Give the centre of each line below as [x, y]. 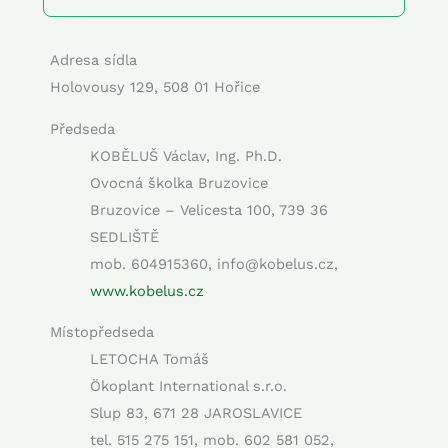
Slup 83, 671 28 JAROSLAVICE [196, 413]
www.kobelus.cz [147, 290]
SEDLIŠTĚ [124, 236]
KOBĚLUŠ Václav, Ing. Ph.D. [186, 155]
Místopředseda [102, 332]
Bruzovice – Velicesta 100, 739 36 [209, 209]
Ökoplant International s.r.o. [188, 386]
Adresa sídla [93, 60]
